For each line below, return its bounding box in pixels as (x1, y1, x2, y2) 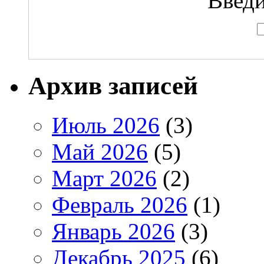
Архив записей (28, 71, 198, 100)
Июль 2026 (52, 112, 160, 138)
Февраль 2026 (52, 192, 187, 217)
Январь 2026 (52, 218, 175, 244)
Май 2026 (52, 138, 148, 164)
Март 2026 (52, 165, 157, 191)
